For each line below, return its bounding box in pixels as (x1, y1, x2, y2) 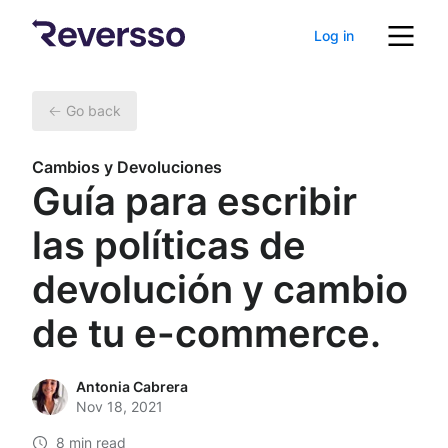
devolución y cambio (32, 266, 408, 312)
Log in (314, 27, 354, 44)
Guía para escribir (32, 178, 357, 224)
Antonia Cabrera (76, 378, 188, 395)
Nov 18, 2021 (76, 398, 163, 415)
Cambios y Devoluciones (32, 157, 222, 177)
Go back (66, 102, 121, 119)
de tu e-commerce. (32, 310, 381, 356)
